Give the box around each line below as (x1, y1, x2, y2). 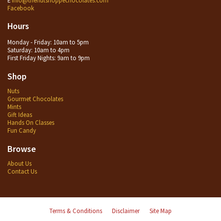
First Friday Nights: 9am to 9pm (7, 54, 90, 62)
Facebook (7, 3, 34, 12)
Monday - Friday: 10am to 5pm (7, 38, 89, 46)
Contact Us (7, 167, 37, 176)
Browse (7, 143, 36, 155)
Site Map (149, 207, 172, 215)
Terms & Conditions (49, 207, 102, 215)
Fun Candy (7, 126, 36, 135)
